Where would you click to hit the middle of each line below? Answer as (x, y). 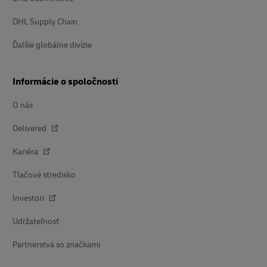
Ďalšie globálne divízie (52, 45)
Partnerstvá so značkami (56, 244)
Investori (29, 198)
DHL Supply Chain (45, 21)
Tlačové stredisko (44, 175)
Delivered (30, 128)
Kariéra (26, 151)
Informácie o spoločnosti (65, 81)
